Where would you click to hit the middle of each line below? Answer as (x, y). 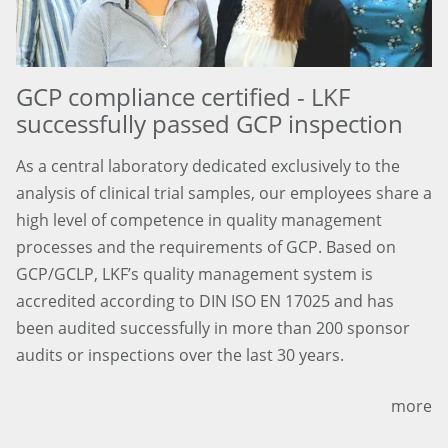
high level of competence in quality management (199, 219)
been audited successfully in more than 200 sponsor (213, 327)
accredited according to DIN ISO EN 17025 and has (205, 300)
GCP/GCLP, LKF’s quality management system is (194, 273)
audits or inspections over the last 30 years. (180, 354)
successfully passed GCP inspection (209, 123)
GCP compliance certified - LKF (183, 96)
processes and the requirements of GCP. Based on (206, 246)
